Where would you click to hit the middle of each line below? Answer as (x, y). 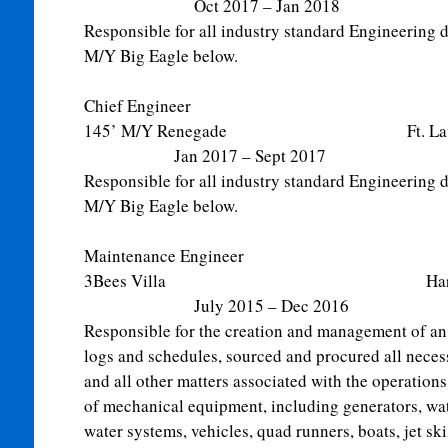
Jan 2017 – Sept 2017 (204, 155)
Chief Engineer (137, 105)
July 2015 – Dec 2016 (216, 305)
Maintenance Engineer (163, 255)
